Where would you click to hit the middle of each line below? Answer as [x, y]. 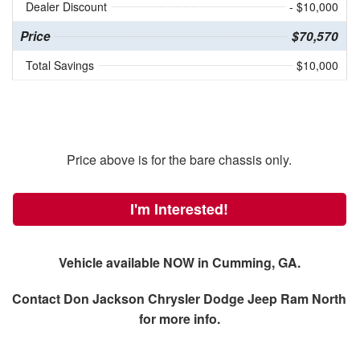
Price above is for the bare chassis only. [180, 160]
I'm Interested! [180, 209]
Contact [38, 299]
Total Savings [59, 65]
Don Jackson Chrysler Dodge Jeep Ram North [205, 299]
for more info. [179, 319]
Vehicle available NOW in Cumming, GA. [179, 263]
